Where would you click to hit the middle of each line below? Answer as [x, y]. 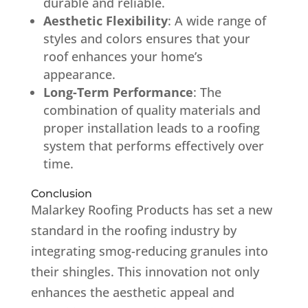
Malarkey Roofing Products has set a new [151, 209]
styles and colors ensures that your [146, 38]
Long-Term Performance [118, 92]
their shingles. [72, 271]
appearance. [79, 74]
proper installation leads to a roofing [151, 128]
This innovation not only [188, 271]
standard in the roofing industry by [133, 230]
